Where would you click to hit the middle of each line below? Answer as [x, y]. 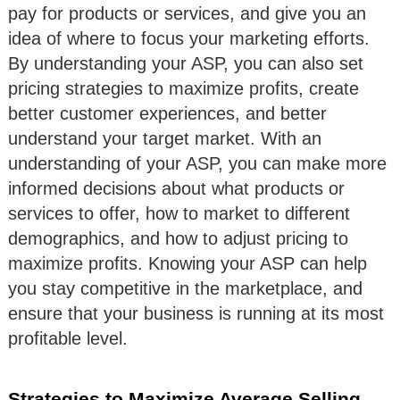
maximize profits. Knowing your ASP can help [187, 264]
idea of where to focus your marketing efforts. [189, 39]
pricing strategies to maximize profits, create [183, 89]
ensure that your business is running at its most [196, 314]
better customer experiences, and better [167, 114]
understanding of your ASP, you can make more [197, 164]
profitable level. [68, 339]
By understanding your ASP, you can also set [186, 64]
